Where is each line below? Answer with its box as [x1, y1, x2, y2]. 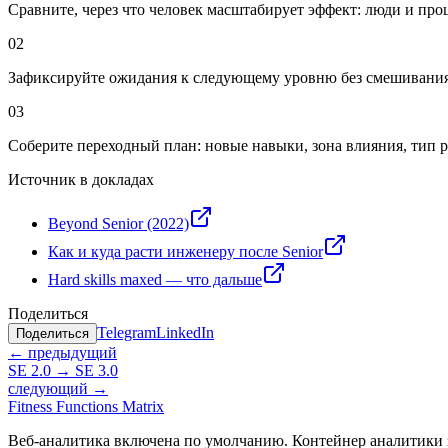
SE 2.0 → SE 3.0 [8, 362, 118, 380]
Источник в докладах [8, 171, 154, 189]
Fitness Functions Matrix [8, 398, 164, 416]
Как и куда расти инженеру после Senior [48, 243, 323, 261]
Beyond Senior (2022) [48, 215, 189, 233]
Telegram [97, 324, 156, 342]
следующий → [8, 380, 108, 398]
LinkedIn [156, 324, 214, 342]
